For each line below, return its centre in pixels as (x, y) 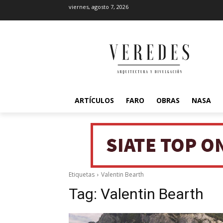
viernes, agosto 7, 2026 (99, 7)
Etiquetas (82, 174)
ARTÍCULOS (94, 100)
